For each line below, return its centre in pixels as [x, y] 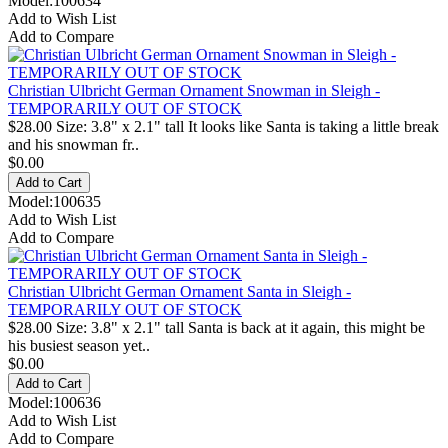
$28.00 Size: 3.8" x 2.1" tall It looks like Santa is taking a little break [223, 126]
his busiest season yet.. [79, 345]
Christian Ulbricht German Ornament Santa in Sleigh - [179, 291]
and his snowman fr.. [73, 144]
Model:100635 [54, 201]
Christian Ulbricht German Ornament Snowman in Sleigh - [194, 90]
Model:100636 [54, 402]
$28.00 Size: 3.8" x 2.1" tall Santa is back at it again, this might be [216, 327]
